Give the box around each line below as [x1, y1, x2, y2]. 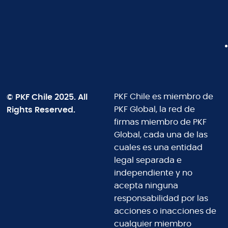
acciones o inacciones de [114, 206, 216, 217]
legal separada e [114, 155, 182, 166]
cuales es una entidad [114, 142, 203, 153]
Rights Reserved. [7, 104, 76, 116]
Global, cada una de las [114, 130, 208, 140]
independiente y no [114, 168, 192, 179]
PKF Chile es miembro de [114, 92, 213, 102]
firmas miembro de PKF [114, 117, 207, 128]
